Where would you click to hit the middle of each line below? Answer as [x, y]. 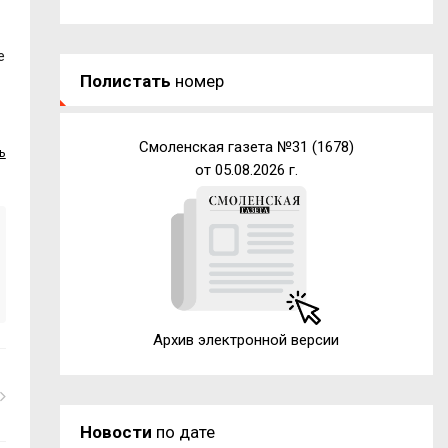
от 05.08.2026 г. [246, 169]
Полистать [125, 80]
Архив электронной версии [246, 339]
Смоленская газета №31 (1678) [246, 146]
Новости [115, 431]
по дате [183, 431]
